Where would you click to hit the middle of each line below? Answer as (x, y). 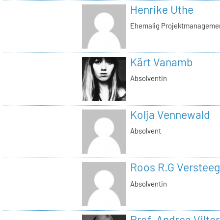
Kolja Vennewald (170, 114)
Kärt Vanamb (161, 62)
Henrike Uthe (162, 9)
